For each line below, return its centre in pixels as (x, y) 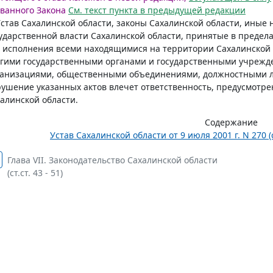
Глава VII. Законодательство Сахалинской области (112, 160)
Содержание (231, 122)
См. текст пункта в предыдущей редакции (157, 10)
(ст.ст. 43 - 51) (35, 173)
